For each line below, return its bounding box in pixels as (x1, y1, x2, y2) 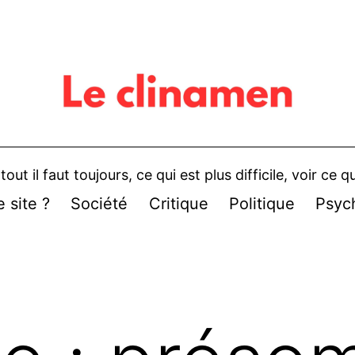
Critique (148, 193, 208, 213)
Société (71, 193, 128, 213)
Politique (228, 193, 295, 213)
